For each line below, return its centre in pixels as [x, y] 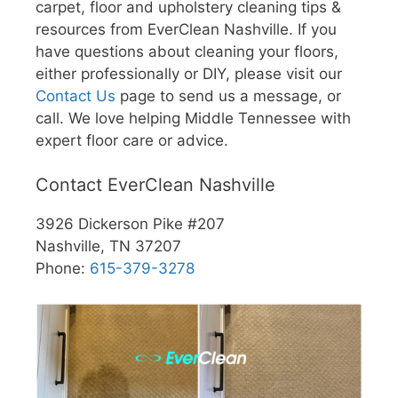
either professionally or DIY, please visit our [189, 73]
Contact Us [76, 96]
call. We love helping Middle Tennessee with [193, 118]
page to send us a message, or [228, 96]
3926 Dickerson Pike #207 [130, 224]
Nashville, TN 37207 [108, 246]
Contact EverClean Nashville [155, 185]
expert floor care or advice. [132, 140]
